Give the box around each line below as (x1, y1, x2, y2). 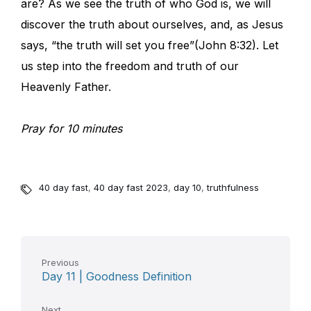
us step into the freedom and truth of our (21, 59, 239, 74)
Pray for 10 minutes (21, 121, 122, 136)
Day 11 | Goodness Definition (42, 269, 192, 284)
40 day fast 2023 (94, 182, 168, 194)
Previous (42, 257, 79, 269)
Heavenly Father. (21, 80, 111, 94)
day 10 (174, 182, 201, 194)
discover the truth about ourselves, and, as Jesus (21, 17, 283, 32)
